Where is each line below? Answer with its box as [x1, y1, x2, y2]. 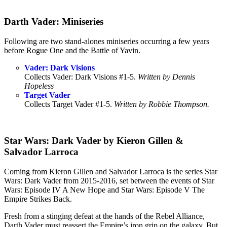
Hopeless [24, 81, 54, 90]
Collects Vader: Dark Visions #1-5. [24, 72, 138, 81]
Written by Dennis [138, 72, 195, 81]
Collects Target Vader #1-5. [24, 99, 114, 108]
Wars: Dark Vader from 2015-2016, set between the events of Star [4, 176, 214, 185]
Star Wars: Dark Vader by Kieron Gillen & [4, 135, 183, 146]
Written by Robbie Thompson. [114, 99, 209, 108]
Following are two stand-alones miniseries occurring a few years [4, 36, 209, 46]
